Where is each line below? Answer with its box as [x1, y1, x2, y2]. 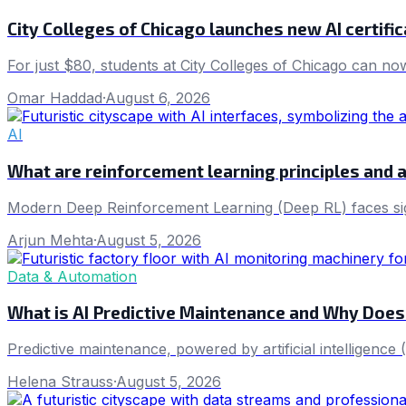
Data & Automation [7, 266, 137, 285]
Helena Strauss [7, 372, 113, 391]
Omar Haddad [7, 89, 102, 108]
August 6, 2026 [105, 89, 210, 108]
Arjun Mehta [7, 230, 93, 249]
